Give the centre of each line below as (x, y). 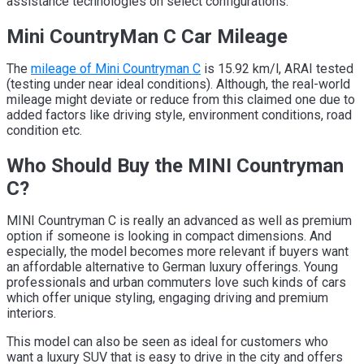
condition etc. (44, 130)
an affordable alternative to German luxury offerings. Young (172, 266)
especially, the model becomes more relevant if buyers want (178, 251)
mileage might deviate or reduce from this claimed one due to (181, 99)
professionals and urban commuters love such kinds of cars (176, 282)
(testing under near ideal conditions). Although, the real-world (178, 84)
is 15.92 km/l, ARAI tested (277, 68)
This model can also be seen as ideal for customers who (167, 341)
